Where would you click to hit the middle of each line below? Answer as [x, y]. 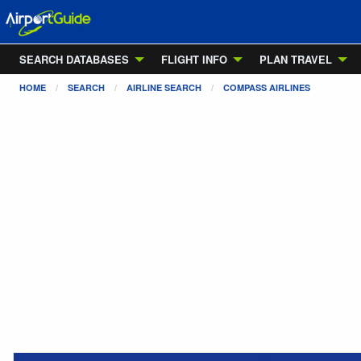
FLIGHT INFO [194, 59]
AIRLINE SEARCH [164, 87]
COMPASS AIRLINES [267, 87]
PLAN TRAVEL [296, 59]
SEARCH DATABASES [74, 59]
